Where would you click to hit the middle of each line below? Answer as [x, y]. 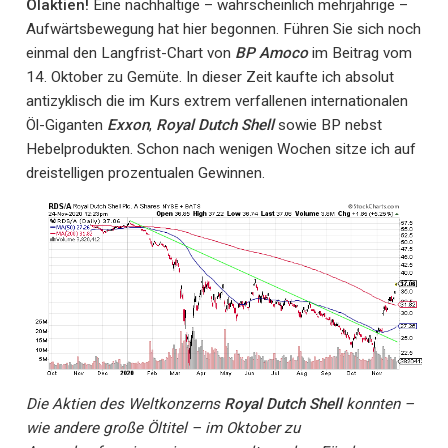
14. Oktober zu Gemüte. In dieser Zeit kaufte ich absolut [210, 77]
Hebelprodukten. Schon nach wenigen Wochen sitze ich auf [221, 149]
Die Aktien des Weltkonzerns [125, 403]
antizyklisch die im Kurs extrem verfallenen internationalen [217, 101]
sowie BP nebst [328, 125]
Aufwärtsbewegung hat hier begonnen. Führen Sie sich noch [223, 29]
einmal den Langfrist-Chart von [130, 53]
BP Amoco [271, 53]
